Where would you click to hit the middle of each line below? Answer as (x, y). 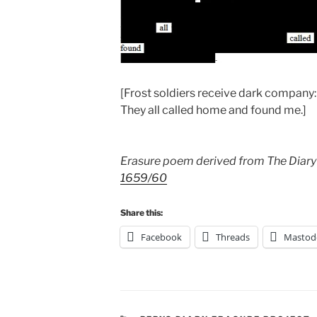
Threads (233, 237)
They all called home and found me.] (213, 110)
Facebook (161, 237)
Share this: (142, 213)
